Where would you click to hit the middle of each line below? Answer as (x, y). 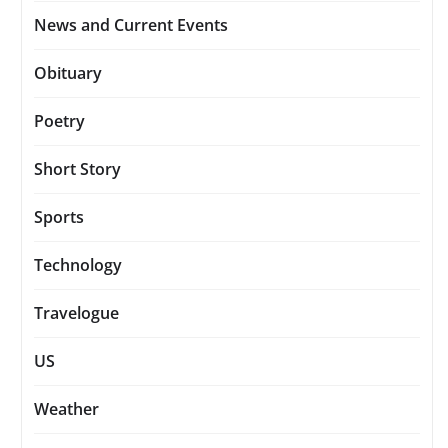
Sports (59, 216)
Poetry (59, 120)
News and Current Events (131, 24)
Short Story (77, 168)
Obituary (68, 72)
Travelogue (76, 312)
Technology (78, 264)
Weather (66, 408)
